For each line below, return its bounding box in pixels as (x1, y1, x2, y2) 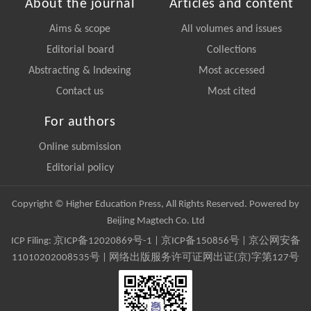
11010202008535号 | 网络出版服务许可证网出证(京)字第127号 (12, 252, 299, 263)
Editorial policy (46, 162, 114, 174)
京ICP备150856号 (160, 235, 239, 246)
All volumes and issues (180, 23, 282, 35)
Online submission (39, 141, 121, 153)
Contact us (56, 85, 103, 97)
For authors (44, 115, 116, 129)
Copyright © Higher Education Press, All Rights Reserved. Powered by (12, 199, 299, 210)
